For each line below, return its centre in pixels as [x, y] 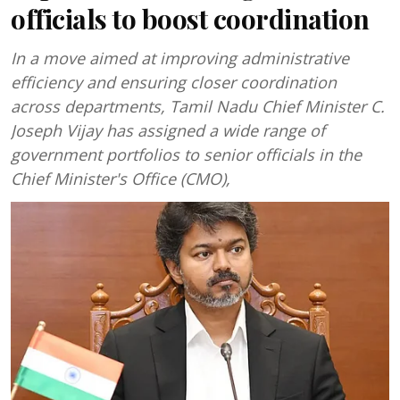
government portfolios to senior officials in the [186, 154]
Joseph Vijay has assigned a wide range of [168, 130]
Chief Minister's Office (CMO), [121, 179]
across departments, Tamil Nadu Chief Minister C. [198, 106]
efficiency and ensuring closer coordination [174, 82]
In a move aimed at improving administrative [180, 58]
